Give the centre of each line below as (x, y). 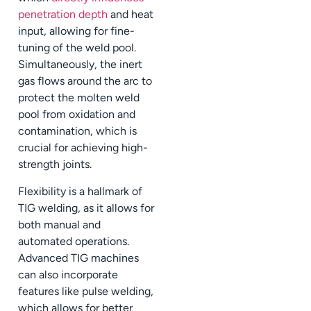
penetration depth (63, 15)
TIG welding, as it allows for (86, 208)
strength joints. (55, 165)
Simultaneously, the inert (80, 65)
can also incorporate (68, 274)
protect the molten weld (79, 98)
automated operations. (74, 241)
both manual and (59, 224)
